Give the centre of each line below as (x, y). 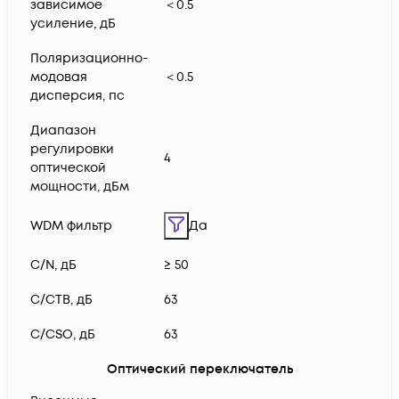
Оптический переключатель (199, 370)
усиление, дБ (73, 24)
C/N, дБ (53, 265)
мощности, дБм (80, 187)
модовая (59, 77)
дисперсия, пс (77, 96)
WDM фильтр (71, 226)
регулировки (72, 150)
